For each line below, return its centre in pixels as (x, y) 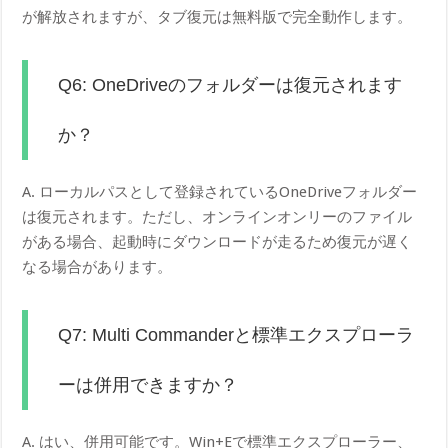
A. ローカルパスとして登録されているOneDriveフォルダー (220, 192)
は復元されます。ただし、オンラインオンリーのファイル (217, 217)
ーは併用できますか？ (148, 385)
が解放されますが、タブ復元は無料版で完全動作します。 (217, 17)
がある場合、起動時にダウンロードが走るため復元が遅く (217, 242)
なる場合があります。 (97, 267)
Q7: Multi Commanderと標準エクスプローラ (236, 335)
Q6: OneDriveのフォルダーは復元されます (230, 85)
